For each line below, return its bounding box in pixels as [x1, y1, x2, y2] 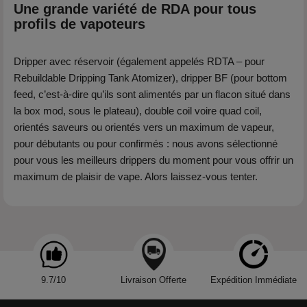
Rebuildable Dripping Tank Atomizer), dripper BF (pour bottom [14, 72, 287, 84]
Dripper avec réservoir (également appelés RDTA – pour [14, 56, 265, 67]
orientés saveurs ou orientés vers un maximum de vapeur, [14, 121, 274, 133]
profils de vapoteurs [14, 16, 145, 32]
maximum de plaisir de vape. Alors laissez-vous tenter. [14, 171, 258, 182]
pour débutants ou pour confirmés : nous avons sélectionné [14, 138, 278, 149]
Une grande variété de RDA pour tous [14, 1, 256, 16]
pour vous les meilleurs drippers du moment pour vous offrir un [14, 154, 293, 166]
